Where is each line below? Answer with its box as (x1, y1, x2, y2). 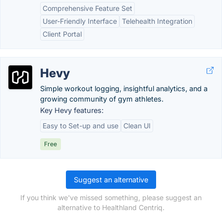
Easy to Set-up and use (43, 121, 118, 130)
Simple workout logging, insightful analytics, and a (40, 84, 208, 93)
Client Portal (43, 30, 82, 38)
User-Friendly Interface (43, 17, 117, 25)
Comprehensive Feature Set (43, 4, 132, 12)
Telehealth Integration (122, 17, 192, 25)
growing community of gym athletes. (40, 95, 164, 103)
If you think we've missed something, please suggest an (20, 193, 202, 202)
